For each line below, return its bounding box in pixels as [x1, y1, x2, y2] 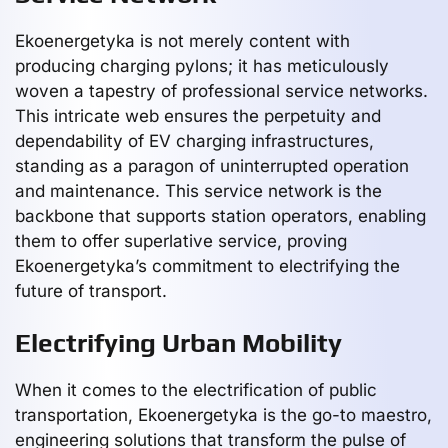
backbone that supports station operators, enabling [15, 205, 426, 226]
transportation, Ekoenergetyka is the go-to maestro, [15, 404, 432, 425]
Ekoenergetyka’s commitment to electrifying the [15, 255, 400, 276]
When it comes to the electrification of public [15, 379, 377, 400]
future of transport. [15, 280, 167, 301]
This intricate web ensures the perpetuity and [15, 105, 381, 126]
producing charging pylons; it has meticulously [15, 55, 389, 76]
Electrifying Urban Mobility [15, 327, 342, 358]
